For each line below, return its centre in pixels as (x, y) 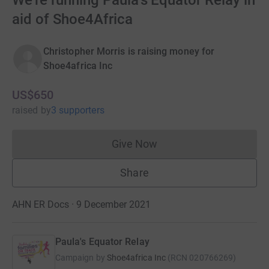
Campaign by (80, 258)
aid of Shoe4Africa (72, 19)
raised (25, 110)
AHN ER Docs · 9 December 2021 (81, 204)
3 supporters (77, 110)
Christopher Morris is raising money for (129, 51)
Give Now (134, 144)
